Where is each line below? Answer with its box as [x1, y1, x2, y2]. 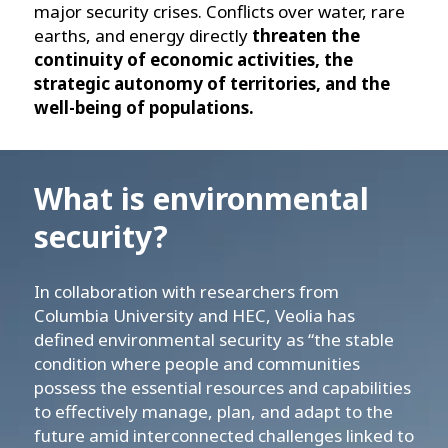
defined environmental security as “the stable [34, 328, 394, 352]
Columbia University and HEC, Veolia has [34, 304, 355, 328]
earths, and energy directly [34, 24, 252, 48]
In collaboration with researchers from [34, 280, 339, 304]
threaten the [252, 24, 360, 48]
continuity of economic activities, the [34, 48, 353, 72]
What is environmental [34, 178, 369, 220]
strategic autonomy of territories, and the [34, 72, 390, 96]
